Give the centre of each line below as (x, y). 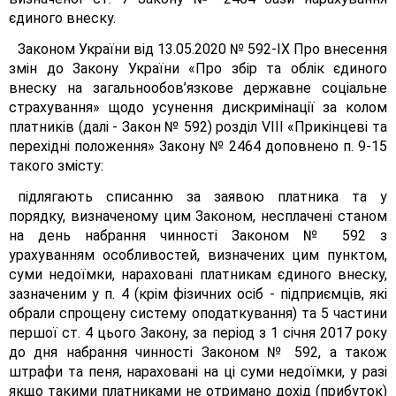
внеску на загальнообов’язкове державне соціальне (198, 88)
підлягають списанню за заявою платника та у (202, 197)
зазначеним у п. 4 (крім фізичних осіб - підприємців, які (198, 294)
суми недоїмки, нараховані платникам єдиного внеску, (198, 274)
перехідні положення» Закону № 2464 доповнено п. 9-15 (198, 146)
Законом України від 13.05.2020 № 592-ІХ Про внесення (202, 49)
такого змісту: (56, 166)
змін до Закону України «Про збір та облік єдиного (198, 69)
